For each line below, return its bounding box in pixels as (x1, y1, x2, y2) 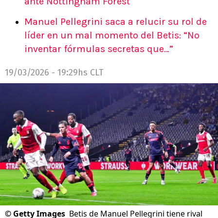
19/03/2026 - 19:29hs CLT (5, 67, 104, 78)
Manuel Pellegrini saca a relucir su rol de (24, 16, 207, 27)
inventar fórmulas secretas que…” (24, 43, 173, 54)
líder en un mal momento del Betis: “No (24, 30, 200, 41)
